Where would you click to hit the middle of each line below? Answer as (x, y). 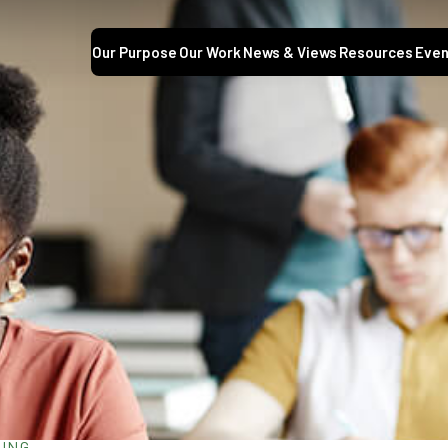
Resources (376, 52)
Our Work (210, 52)
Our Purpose (134, 52)
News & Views (290, 52)
